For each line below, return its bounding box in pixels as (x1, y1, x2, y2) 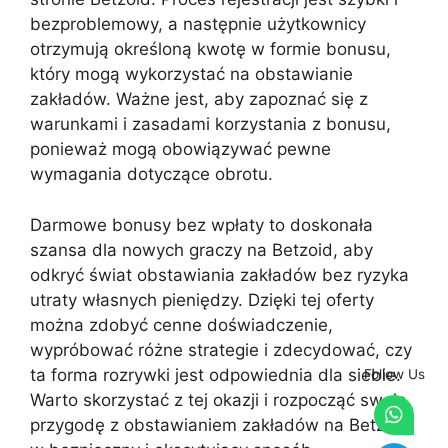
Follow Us (363, 366, 425, 383)
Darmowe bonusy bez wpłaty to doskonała (30, 214, 373, 235)
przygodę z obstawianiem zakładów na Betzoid (30, 414, 410, 435)
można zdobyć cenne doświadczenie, (30, 314, 333, 335)
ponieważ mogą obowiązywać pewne (30, 139, 331, 159)
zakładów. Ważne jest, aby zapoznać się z (30, 89, 368, 109)
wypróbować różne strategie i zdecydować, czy (30, 339, 412, 360)
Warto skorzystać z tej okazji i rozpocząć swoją (30, 389, 407, 410)
